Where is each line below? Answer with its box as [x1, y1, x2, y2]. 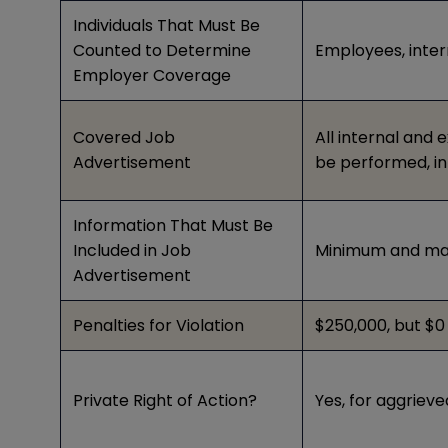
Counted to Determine [73, 39, 251, 63]
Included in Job [73, 239, 191, 263]
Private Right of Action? [73, 389, 257, 413]
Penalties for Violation [73, 314, 244, 338]
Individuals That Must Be [73, 14, 260, 38]
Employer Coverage [73, 64, 231, 88]
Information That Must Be [73, 214, 273, 238]
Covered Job [73, 126, 175, 150]
